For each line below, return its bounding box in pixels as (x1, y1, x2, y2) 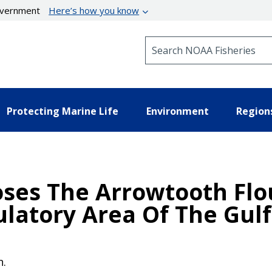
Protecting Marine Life (7, 104, 118, 118)
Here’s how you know (49, 4, 140, 16)
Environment (146, 104, 209, 118)
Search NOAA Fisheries (144, 36, 243, 47)
